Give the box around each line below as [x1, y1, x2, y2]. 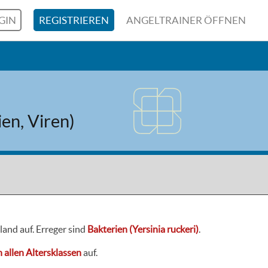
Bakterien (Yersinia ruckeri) [87, 223, 199, 234]
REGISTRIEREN [39, 14, 109, 26]
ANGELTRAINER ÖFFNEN [126, 14, 246, 26]
